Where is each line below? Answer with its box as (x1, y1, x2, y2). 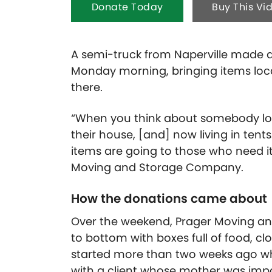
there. (71, 80, 103, 95)
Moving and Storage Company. (71, 160, 243, 175)
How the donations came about (71, 190, 267, 208)
